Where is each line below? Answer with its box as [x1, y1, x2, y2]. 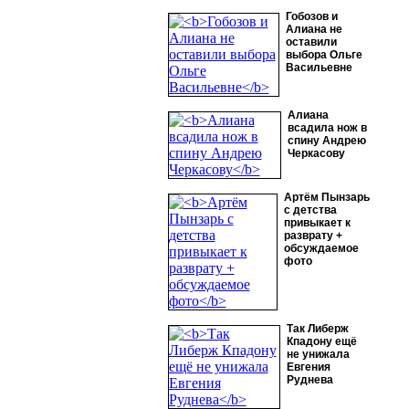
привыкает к [283, 216, 351, 229]
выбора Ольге [285, 48, 362, 61]
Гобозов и [285, 10, 338, 23]
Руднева [286, 373, 333, 386]
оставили [285, 36, 337, 48]
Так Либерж [286, 322, 349, 335]
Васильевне [285, 61, 352, 74]
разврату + [283, 229, 342, 242]
